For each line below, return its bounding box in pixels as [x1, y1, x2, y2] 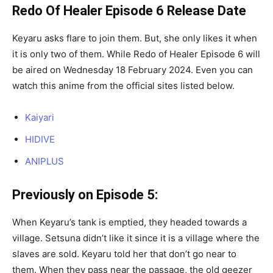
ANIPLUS [25, 155, 64, 167]
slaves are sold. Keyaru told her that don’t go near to [12, 247, 236, 260]
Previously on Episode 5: [12, 186, 158, 202]
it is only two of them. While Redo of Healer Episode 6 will [12, 48, 260, 60]
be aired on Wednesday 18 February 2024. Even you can [12, 63, 253, 76]
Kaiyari [25, 111, 54, 123]
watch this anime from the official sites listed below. [12, 79, 235, 91]
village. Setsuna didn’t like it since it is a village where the [12, 232, 260, 244]
